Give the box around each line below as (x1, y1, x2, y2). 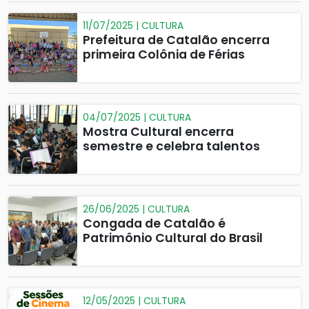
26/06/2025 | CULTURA (83, 202, 190, 216)
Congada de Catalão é (83, 215, 226, 232)
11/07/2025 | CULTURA (83, 19, 183, 32)
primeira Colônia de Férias (83, 46, 245, 63)
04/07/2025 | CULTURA (83, 110, 191, 124)
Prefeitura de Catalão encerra (83, 32, 270, 48)
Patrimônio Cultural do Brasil (83, 230, 263, 246)
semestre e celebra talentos (83, 138, 260, 154)
